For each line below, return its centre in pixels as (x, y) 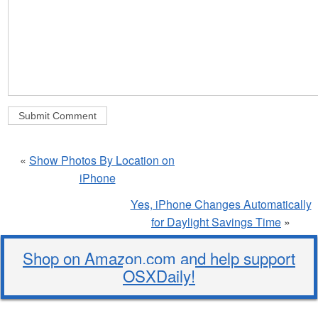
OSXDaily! (159, 275)
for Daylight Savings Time (216, 221)
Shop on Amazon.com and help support (159, 257)
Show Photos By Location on (102, 160)
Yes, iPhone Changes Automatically (221, 204)
